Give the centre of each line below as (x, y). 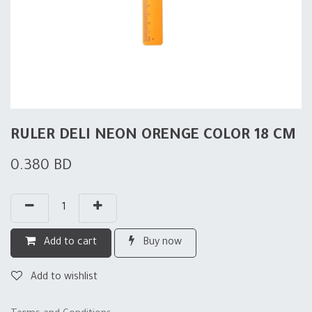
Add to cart (69, 243)
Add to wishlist (64, 278)
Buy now (161, 243)
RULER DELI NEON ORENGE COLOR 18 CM (153, 136)
